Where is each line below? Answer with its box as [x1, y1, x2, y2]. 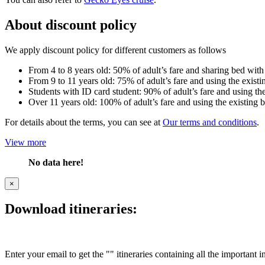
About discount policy [5, 17, 137, 33]
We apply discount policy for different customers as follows [5, 44, 226, 55]
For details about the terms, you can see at [5, 117, 163, 127]
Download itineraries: [5, 201, 137, 217]
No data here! [28, 157, 83, 167]
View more [5, 137, 46, 147]
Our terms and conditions [163, 117, 257, 127]
